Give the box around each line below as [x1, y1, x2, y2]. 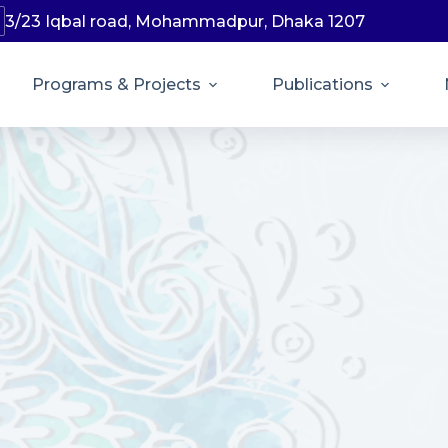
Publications [271, 75, 373, 94]
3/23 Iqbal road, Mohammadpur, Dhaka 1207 [5, 11, 365, 31]
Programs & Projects [31, 75, 201, 94]
